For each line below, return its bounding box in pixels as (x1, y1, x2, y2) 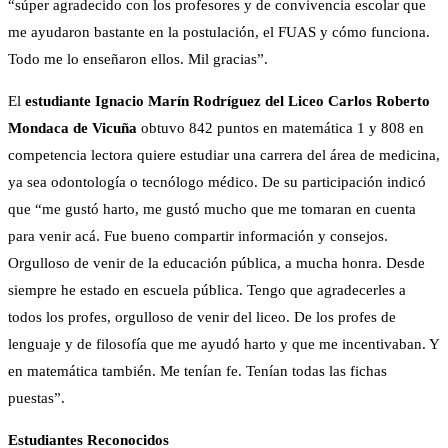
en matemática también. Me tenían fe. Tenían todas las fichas (8, 363, 387, 380)
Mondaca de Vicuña (8, 120, 137, 137)
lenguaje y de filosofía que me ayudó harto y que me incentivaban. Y (8, 336, 439, 353)
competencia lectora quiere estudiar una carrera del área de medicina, (8, 147, 440, 164)
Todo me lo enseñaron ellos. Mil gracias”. (8, 51, 268, 68)
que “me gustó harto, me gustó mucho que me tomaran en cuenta (8, 201, 416, 218)
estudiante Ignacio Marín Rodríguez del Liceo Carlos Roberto (25, 93, 430, 110)
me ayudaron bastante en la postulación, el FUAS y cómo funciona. (8, 24, 430, 41)
